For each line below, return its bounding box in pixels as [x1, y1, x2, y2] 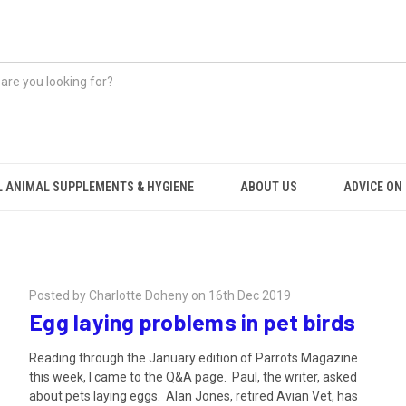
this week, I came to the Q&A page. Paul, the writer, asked [29, 369, 357, 384]
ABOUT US [240, 179, 298, 194]
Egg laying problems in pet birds [29, 308, 355, 335]
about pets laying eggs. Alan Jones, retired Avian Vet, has [29, 388, 358, 403]
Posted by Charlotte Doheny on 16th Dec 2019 [29, 288, 291, 303]
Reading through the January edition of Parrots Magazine [29, 350, 358, 365]
